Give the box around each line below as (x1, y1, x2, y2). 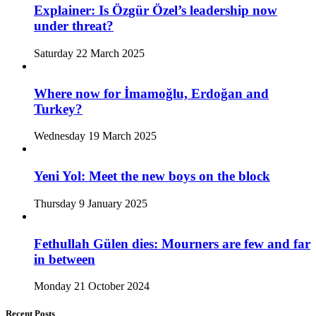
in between (34, 251, 95, 267)
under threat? (34, 18, 114, 34)
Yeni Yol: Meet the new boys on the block (34, 169, 270, 184)
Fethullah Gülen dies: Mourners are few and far (34, 236, 310, 251)
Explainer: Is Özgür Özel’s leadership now (34, 3, 277, 18)
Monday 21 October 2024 (34, 280, 150, 293)
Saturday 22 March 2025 (34, 47, 145, 59)
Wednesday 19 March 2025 (34, 130, 157, 142)
